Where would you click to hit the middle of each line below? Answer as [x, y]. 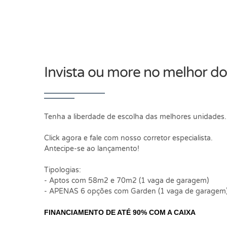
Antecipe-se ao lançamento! [92, 148]
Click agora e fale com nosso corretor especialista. [128, 138]
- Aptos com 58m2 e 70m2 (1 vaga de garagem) [126, 180]
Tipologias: [63, 170]
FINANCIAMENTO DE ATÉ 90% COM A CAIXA [121, 212]
